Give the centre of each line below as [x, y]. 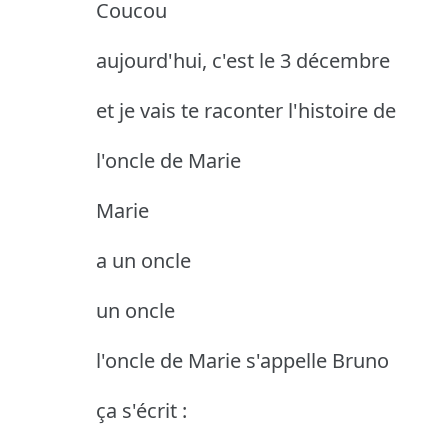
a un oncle [143, 260]
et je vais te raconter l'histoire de [246, 110]
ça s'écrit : [141, 410]
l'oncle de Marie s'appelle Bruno [242, 360]
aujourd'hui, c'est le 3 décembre [243, 60]
